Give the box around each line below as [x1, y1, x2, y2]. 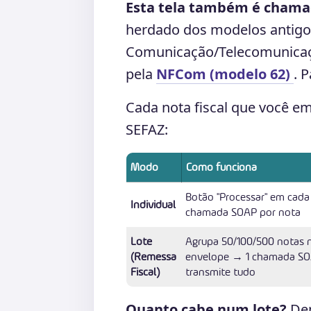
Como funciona [186, 160, 257, 174]
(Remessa [131, 249, 176, 264]
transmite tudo [185, 264, 255, 279]
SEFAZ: [126, 120, 168, 139]
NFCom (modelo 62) [156, 65, 294, 83]
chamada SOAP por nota [185, 205, 301, 219]
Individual [131, 197, 176, 212]
